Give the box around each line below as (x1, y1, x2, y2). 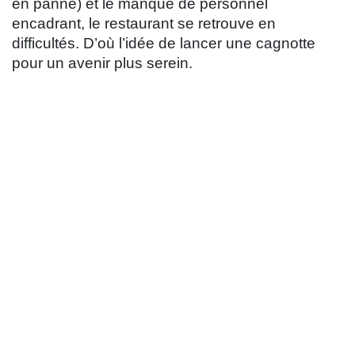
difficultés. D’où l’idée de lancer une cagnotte (12, 35, 315, 52)
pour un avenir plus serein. (12, 55, 193, 72)
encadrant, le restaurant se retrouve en (12, 15, 276, 32)
